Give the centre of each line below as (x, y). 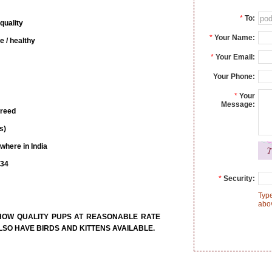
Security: (239, 178)
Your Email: (235, 57)
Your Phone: (234, 76)
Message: (238, 104)
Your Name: (235, 38)
